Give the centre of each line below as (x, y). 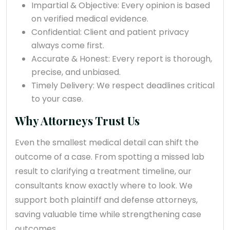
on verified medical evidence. (90, 19)
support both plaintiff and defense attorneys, (106, 200)
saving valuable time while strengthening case (108, 215)
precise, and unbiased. (76, 72)
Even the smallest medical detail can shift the (107, 143)
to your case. (57, 99)
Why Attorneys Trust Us (77, 121)
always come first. (68, 46)
